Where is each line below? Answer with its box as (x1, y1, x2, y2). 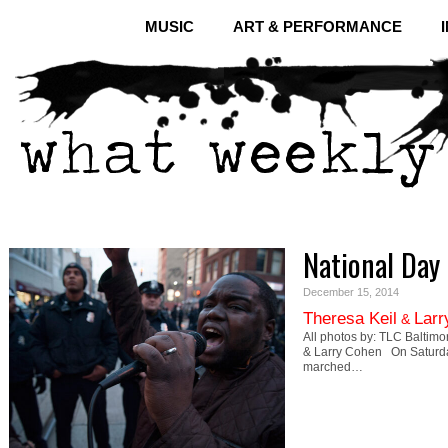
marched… (303, 360, 363, 374)
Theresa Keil (303, 308, 397, 328)
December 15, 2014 (303, 286, 399, 298)
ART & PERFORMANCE (233, 18, 402, 35)
